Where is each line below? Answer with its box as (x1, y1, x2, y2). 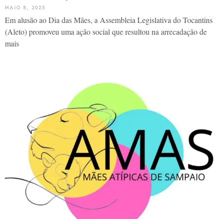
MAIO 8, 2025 (5, 4, 45, 12)
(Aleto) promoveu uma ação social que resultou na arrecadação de (5, 26, 207, 37)
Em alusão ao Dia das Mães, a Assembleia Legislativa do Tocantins (5, 15, 213, 25)
